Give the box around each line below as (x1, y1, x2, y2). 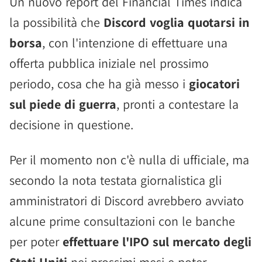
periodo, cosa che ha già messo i (9, 75, 189, 92)
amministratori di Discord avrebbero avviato (9, 192, 244, 209)
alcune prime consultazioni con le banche (9, 213, 235, 229)
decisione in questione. (9, 116, 133, 133)
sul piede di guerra (9, 96, 116, 112)
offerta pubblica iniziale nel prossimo (9, 55, 209, 71)
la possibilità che (9, 14, 104, 30)
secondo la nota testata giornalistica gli (9, 172, 222, 188)
